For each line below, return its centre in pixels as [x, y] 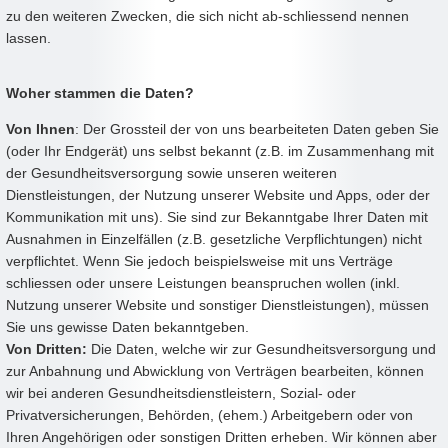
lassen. [28, 38]
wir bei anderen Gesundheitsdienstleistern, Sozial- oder [181, 393]
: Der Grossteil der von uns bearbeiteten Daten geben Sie [257, 129]
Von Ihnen [40, 129]
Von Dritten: [46, 349]
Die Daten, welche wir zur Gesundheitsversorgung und [261, 349]
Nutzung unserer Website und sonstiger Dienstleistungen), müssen [217, 305]
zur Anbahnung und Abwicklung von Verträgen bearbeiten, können [215, 371]
